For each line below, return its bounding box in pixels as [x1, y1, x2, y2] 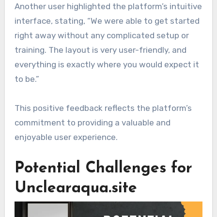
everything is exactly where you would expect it [14, 59, 199, 69]
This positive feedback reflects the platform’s [14, 103, 192, 113]
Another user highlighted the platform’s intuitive [14, 1, 202, 11]
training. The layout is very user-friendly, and [14, 45, 186, 55]
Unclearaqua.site [14, 180, 137, 196]
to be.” [14, 74, 39, 84]
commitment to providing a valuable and [14, 117, 170, 127]
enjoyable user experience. [14, 132, 118, 142]
